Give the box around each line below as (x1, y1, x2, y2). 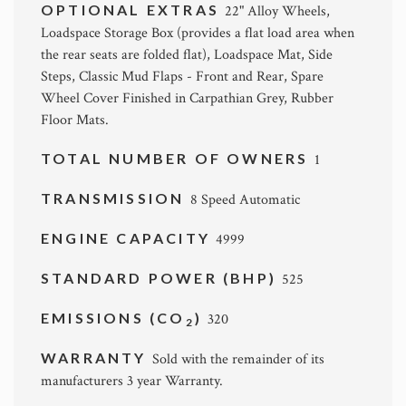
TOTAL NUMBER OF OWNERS (41, 149, 314, 167)
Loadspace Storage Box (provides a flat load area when (41, 23, 354, 43)
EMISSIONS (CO (41, 308, 186, 326)
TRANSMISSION (41, 188, 190, 207)
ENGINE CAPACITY (41, 228, 217, 246)
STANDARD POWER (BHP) (41, 268, 283, 286)
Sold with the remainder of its (151, 349, 324, 369)
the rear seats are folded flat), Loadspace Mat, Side (41, 44, 333, 64)
